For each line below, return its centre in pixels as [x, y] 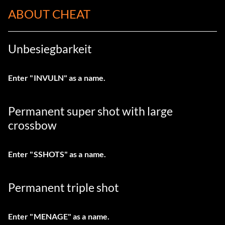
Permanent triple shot [64, 187]
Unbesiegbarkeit [50, 49]
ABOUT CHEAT [49, 14]
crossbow [32, 125]
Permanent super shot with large [90, 111]
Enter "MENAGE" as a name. [59, 216]
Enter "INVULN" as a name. [57, 78]
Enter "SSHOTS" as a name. [57, 154]
